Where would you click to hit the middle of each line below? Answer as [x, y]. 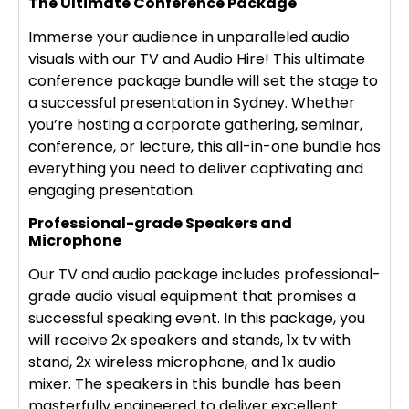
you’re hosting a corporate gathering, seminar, [195, 125]
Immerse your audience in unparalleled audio [189, 37]
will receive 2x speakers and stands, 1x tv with [189, 341]
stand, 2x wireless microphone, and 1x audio [182, 362]
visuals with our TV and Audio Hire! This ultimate [197, 59]
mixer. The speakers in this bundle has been [184, 384]
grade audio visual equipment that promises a [192, 297]
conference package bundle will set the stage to [203, 81]
